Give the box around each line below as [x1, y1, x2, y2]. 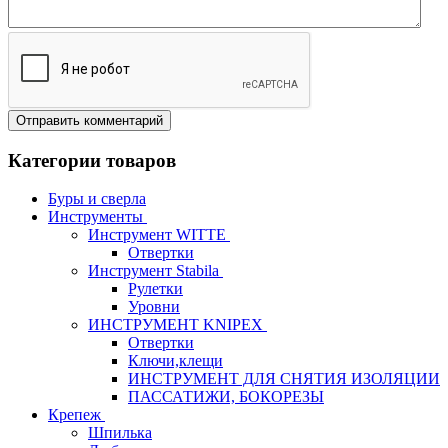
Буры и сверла [48, 190, 146, 208]
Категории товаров [8, 149, 176, 171]
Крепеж [48, 406, 101, 424]
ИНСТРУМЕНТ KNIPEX [88, 316, 263, 334]
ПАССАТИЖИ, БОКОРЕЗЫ [128, 388, 324, 406]
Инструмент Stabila [88, 262, 219, 280]
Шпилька [88, 424, 152, 442]
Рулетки [128, 280, 183, 298]
